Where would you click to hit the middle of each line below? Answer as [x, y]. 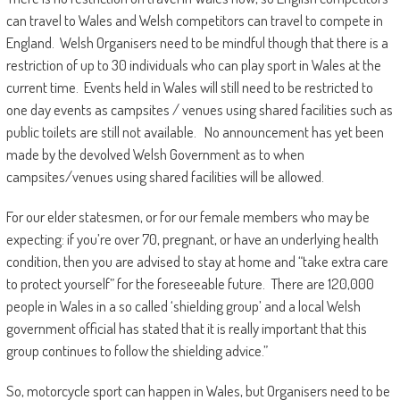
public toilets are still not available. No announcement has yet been [195, 132]
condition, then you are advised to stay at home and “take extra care [197, 262]
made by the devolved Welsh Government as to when [155, 154]
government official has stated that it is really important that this [186, 329]
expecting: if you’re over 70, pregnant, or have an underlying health [192, 239]
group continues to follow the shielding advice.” [137, 351]
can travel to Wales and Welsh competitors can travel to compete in [194, 21]
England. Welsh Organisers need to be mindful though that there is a [197, 43]
